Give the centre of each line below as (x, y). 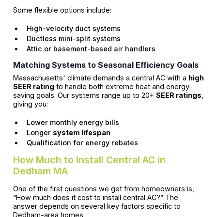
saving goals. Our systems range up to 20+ (84, 95)
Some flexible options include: (62, 10)
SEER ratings (178, 95)
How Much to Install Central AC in (89, 160)
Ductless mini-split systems (73, 38)
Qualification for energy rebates (82, 142)
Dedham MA (40, 171)
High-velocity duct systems (73, 28)
